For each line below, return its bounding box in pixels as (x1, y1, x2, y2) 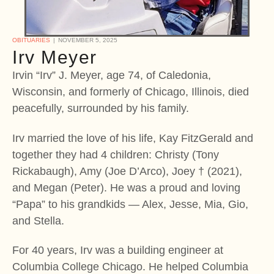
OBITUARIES (12, 36, 50, 43)
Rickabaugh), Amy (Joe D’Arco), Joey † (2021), (12, 165, 242, 177)
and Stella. (12, 214, 64, 227)
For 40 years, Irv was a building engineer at (12, 244, 223, 257)
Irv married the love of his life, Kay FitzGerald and (12, 131, 253, 144)
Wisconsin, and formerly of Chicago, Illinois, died (12, 85, 249, 98)
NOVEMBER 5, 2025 (58, 36, 117, 43)
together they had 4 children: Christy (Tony (12, 148, 219, 161)
